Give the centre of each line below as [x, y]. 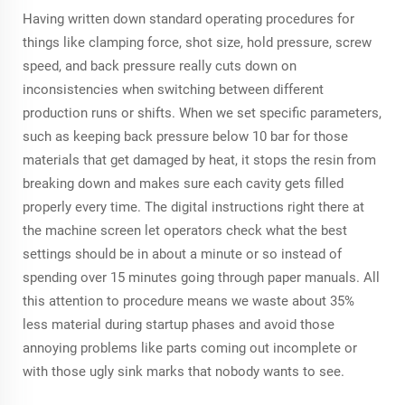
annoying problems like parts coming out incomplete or [190, 348]
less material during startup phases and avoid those [179, 324]
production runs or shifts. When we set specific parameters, [202, 113]
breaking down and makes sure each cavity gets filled [183, 183]
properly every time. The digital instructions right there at [193, 207]
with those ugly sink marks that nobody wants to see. [184, 371]
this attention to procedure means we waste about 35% [188, 301]
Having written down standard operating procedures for [188, 19]
